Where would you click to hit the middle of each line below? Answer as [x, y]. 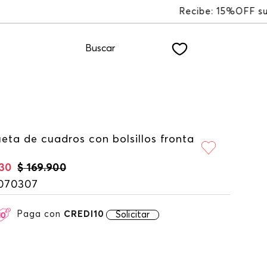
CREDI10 [84, 214]
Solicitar [133, 215]
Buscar [100, 48]
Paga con [40, 214]
